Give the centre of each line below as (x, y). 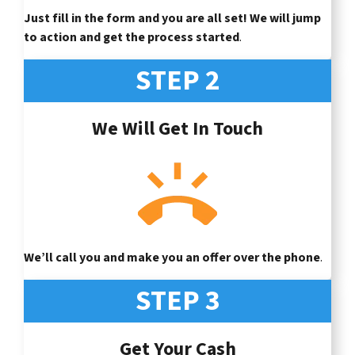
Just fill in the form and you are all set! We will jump (172, 18)
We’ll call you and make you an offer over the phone (172, 257)
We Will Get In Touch (177, 128)
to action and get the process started (132, 37)
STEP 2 (177, 80)
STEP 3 (177, 300)
